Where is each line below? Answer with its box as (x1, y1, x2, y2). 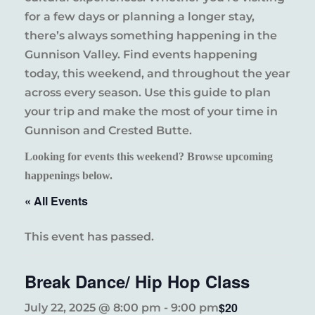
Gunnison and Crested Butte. (25, 124, 192, 137)
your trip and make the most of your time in (25, 105, 278, 118)
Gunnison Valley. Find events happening (25, 48, 257, 61)
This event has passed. (25, 230, 154, 243)
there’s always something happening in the (25, 29, 277, 42)
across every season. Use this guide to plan (25, 86, 271, 99)
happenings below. (25, 169, 112, 181)
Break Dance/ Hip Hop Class (25, 269, 250, 293)
